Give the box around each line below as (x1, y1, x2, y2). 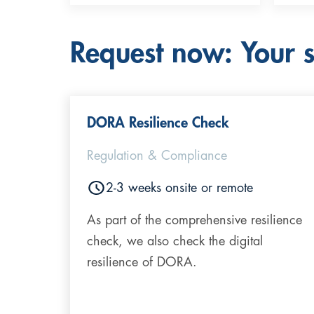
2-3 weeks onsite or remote (106, 181, 253, 194)
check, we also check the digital (87, 234, 263, 247)
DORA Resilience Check (87, 115, 229, 130)
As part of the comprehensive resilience (87, 213, 302, 226)
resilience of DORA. (87, 255, 197, 268)
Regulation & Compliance (87, 149, 227, 162)
